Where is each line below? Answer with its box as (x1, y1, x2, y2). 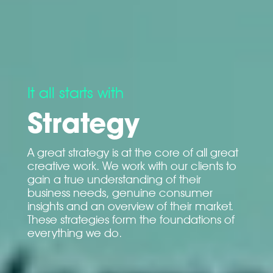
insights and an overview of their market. (27, 199, 233, 213)
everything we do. (27, 225, 122, 239)
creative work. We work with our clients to (27, 158, 236, 172)
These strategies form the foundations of (27, 212, 235, 226)
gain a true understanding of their (27, 172, 201, 186)
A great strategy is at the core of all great (27, 145, 238, 159)
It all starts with (27, 83, 124, 102)
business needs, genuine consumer (27, 185, 213, 199)
